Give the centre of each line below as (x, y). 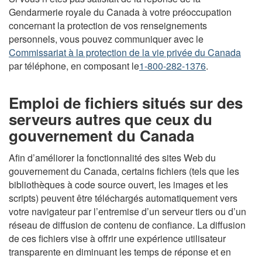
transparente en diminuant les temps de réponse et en (120, 251)
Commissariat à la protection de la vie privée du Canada (125, 52)
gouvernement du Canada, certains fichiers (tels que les (124, 171)
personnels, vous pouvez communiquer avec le (106, 39)
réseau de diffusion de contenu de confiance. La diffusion (127, 225)
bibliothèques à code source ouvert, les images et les (118, 184)
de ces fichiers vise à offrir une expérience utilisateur (117, 238)
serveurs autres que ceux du (111, 119)
